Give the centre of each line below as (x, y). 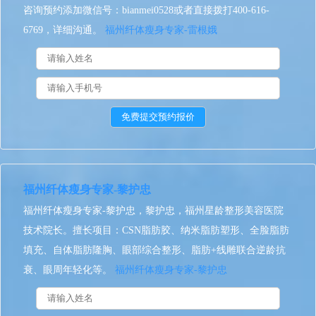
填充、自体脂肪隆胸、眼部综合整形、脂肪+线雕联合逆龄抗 (154, 250)
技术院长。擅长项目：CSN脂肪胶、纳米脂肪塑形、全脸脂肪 (156, 230)
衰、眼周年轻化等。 (69, 270)
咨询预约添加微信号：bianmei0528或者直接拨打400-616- (146, 10)
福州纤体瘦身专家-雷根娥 (161, 30)
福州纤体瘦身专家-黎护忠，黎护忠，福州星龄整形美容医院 (153, 211)
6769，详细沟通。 (64, 30)
